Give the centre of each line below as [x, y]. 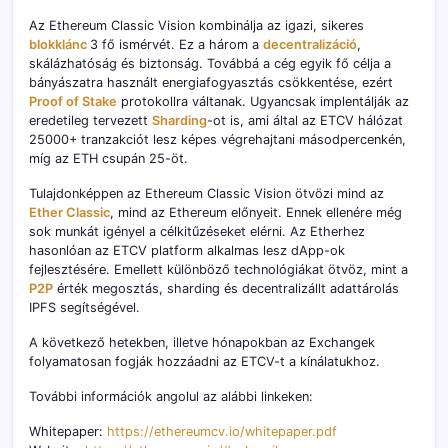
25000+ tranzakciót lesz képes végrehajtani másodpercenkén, [217, 140]
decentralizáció [310, 45]
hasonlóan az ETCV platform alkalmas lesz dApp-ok [187, 251]
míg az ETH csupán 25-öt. [108, 159]
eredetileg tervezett [90, 121]
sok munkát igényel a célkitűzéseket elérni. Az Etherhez [197, 232]
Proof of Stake [73, 102]
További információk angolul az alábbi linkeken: [171, 397]
